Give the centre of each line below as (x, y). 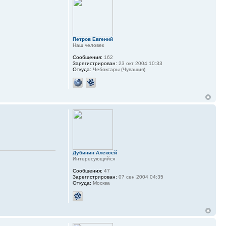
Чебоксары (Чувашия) (118, 70)
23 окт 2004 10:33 (139, 64)
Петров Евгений (93, 39)
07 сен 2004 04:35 (140, 177)
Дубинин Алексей (95, 153)
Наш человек (88, 45)
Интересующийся (94, 159)
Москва (100, 183)
